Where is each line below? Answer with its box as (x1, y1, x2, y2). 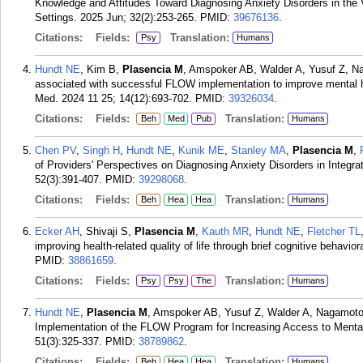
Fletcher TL (307, 225, 361, 237)
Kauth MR (202, 225, 249, 237)
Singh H (83, 144, 120, 156)
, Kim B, (80, 63, 122, 75)
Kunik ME (178, 144, 224, 156)
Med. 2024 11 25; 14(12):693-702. (35, 92, 192, 105)
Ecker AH (35, 225, 79, 237)
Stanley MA (231, 144, 286, 156)
